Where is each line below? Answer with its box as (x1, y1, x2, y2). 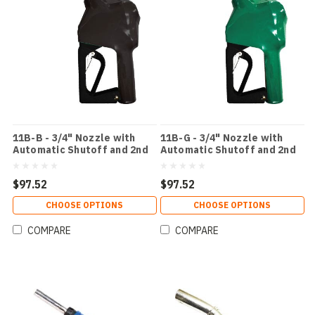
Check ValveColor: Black (12, 155, 134, 168)
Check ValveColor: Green (160, 155, 284, 168)
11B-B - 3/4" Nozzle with (12, 131, 136, 144)
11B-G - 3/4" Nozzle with (160, 131, 283, 144)
